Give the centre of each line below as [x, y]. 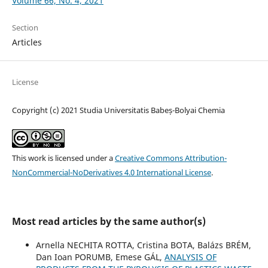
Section [25, 27]
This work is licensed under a [63, 158]
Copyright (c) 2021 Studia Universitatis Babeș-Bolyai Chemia [118, 110]
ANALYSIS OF [190, 257]
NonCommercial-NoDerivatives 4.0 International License [111, 172]
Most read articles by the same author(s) [109, 221]
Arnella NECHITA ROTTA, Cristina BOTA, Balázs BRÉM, [143, 245]
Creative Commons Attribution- [170, 158]
